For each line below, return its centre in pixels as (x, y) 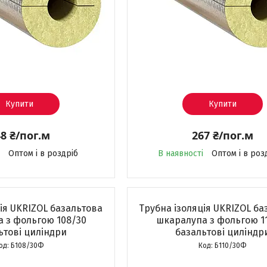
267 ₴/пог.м (222, 135)
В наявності (180, 153)
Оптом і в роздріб (43, 153)
